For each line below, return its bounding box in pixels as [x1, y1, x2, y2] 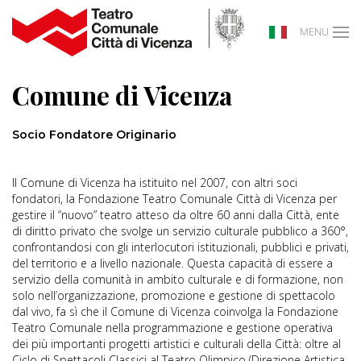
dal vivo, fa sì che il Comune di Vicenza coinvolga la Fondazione [12, 304, 338, 319]
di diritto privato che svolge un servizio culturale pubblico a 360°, [12, 223, 348, 239]
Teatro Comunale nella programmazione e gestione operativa [12, 320, 333, 335]
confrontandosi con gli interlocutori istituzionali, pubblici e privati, [12, 239, 349, 255]
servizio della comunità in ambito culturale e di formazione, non [12, 272, 343, 287]
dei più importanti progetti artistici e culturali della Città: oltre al [12, 336, 341, 351]
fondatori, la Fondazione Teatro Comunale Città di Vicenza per [12, 191, 337, 206]
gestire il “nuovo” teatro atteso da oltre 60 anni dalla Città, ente [12, 207, 339, 222]
